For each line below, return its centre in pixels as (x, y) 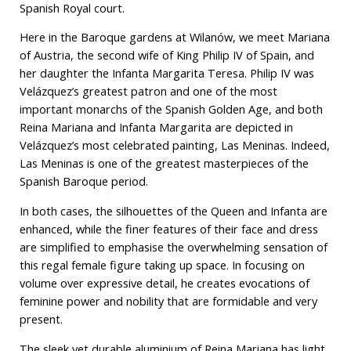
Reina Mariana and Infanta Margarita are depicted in (156, 127)
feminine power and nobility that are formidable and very (168, 301)
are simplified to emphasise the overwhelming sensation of (173, 247)
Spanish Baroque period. (83, 181)
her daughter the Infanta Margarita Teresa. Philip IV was (166, 73)
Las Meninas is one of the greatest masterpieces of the (164, 163)
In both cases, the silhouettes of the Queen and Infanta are (173, 211)
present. (41, 319)
